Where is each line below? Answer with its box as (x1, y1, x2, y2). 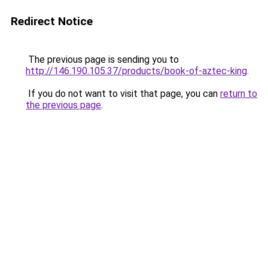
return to (220, 88, 257, 99)
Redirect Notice (11, 14, 93, 28)
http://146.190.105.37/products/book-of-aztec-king (26, 65, 247, 77)
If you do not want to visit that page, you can (26, 88, 220, 99)
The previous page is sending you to (26, 54, 179, 65)
